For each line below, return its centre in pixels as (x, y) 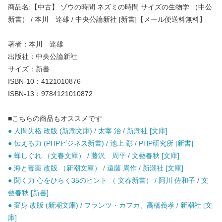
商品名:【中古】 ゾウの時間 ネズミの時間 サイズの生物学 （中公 (110, 7)
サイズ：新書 (29, 69)
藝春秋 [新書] (28, 193)
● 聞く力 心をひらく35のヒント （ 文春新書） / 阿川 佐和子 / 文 (108, 181)
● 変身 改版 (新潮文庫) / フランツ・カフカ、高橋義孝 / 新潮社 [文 (110, 205)
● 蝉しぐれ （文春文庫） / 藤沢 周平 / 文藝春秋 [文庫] (94, 156)
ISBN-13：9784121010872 (50, 94)
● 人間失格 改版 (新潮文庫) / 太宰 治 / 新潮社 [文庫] (88, 131)
